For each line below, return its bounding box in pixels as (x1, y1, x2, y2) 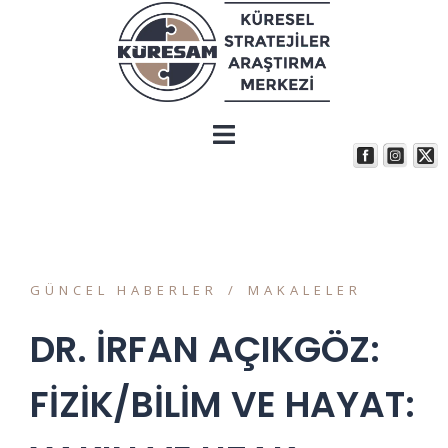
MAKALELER (248, 280, 362, 299)
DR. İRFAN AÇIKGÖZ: (30, 323, 380, 375)
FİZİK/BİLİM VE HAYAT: (30, 378, 415, 430)
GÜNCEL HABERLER (30, 280, 218, 299)
